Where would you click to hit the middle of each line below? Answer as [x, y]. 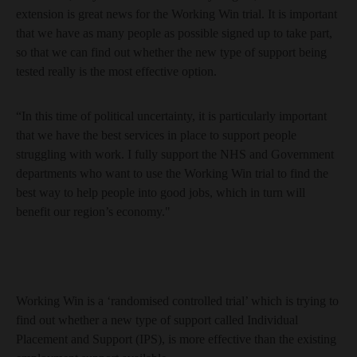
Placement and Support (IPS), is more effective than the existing [176, 339]
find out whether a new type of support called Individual [157, 320]
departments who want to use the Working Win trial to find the [172, 173]
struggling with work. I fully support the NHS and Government [175, 154]
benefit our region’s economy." [93, 212]
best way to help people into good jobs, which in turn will [161, 192]
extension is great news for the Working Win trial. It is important [177, 14]
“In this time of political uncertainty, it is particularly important [171, 116]
